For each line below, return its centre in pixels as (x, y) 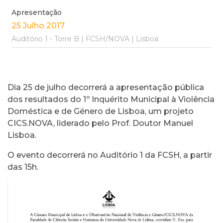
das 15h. (23, 167)
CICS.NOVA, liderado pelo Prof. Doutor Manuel (100, 123)
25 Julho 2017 (38, 26)
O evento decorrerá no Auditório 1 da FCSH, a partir (110, 155)
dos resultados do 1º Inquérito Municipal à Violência (111, 99)
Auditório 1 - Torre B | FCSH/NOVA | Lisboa (85, 39)
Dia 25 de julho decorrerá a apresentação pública (106, 87)
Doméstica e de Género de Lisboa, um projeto (101, 111)
